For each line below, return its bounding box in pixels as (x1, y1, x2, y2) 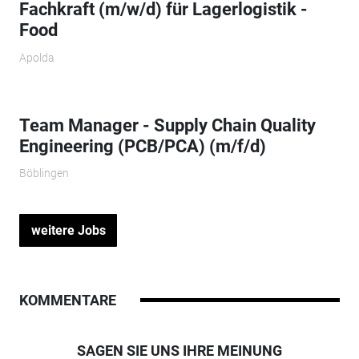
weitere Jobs (30, 222, 106, 238)
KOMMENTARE (18, 292, 116, 309)
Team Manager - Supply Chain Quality (18, 115, 316, 135)
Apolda (18, 50, 54, 64)
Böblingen (18, 167, 69, 180)
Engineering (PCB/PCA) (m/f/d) (18, 135, 266, 156)
